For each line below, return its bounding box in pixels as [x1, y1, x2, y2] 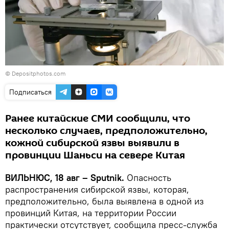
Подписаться [9, 87, 52, 97]
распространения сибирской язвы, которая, [5, 183, 189, 195]
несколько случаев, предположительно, [5, 123, 208, 138]
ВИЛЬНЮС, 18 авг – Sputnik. [5, 171, 124, 184]
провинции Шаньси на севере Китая [5, 148, 185, 163]
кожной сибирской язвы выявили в [5, 135, 179, 150]
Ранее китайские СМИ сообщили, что [5, 111, 190, 126]
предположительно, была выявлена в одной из [5, 195, 204, 207]
